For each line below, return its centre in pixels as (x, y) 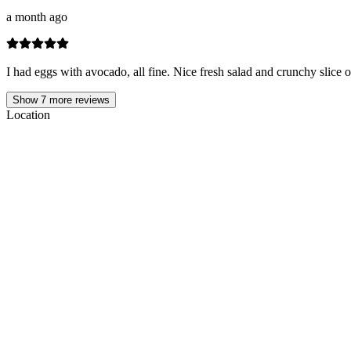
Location (28, 115)
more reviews (78, 100)
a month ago (37, 17)
